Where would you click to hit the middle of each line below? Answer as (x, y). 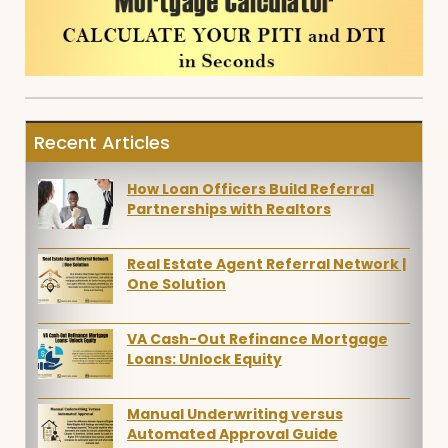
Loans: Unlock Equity (204, 359)
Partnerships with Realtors (228, 209)
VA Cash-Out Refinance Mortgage (257, 339)
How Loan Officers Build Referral (250, 189)
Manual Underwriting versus (234, 414)
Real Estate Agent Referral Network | (266, 264)
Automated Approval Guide (232, 434)
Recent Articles (101, 142)
